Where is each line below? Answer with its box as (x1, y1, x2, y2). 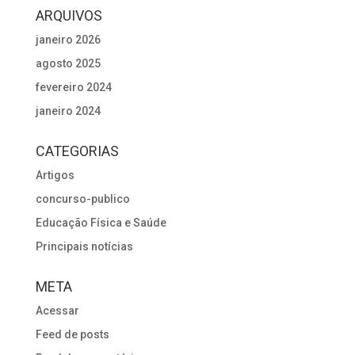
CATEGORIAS (35, 143, 119, 160)
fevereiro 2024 (35, 81, 112, 94)
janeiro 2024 (35, 105, 101, 118)
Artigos (35, 169, 74, 182)
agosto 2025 (35, 57, 101, 71)
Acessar (35, 304, 79, 318)
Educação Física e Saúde (35, 216, 166, 230)
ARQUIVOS (35, 7, 102, 25)
